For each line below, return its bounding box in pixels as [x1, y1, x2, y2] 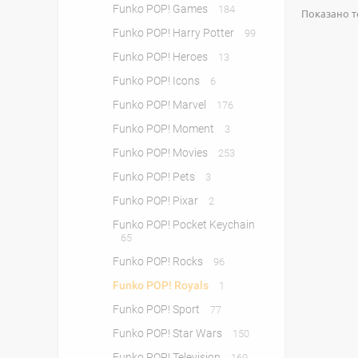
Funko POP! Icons [113, 74, 202, 87]
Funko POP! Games [113, 2, 210, 15]
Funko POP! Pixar [113, 194, 201, 207]
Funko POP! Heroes [113, 50, 210, 63]
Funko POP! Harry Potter [113, 26, 237, 39]
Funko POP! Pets [113, 170, 197, 183]
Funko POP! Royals [113, 279, 211, 292]
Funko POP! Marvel [113, 98, 209, 111]
